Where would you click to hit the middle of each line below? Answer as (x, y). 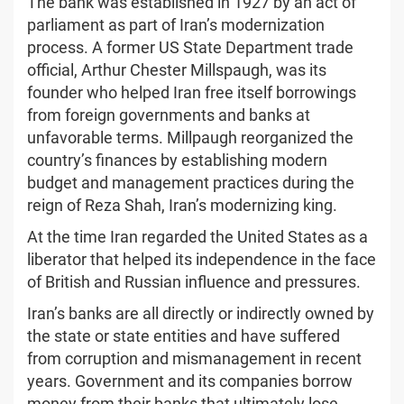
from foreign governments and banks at (169, 115)
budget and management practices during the (191, 182)
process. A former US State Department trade (190, 47)
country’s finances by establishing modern (177, 160)
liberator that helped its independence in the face (202, 259)
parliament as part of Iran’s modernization (176, 24)
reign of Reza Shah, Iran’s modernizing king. (182, 205)
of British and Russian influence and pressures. (194, 281)
